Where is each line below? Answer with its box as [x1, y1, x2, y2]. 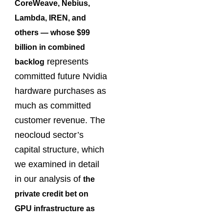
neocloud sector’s [15, 130, 84, 140]
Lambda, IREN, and [15, 14, 86, 22]
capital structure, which [15, 145, 104, 155]
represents [44, 57, 88, 67]
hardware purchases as [15, 86, 106, 96]
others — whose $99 [15, 28, 90, 37]
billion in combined [15, 43, 85, 52]
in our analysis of [15, 174, 83, 184]
